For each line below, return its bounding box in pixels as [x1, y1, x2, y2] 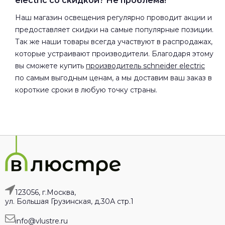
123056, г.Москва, [15, 187, 76, 197]
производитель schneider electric [86, 61, 205, 70]
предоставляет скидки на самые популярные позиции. [15, 25, 213, 34]
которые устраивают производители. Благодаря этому [15, 49, 213, 58]
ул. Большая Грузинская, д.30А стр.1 [5, 196, 134, 206]
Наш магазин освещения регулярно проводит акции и [15, 13, 212, 22]
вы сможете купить [15, 61, 86, 70]
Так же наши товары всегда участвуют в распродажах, [15, 37, 212, 46]
